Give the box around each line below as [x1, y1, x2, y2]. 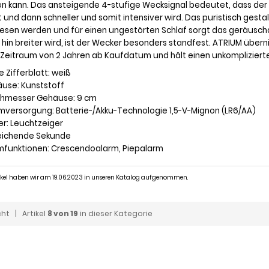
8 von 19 [47, 208, 78, 219]
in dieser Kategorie [78, 208, 153, 219]
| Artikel [10, 208, 47, 219]
